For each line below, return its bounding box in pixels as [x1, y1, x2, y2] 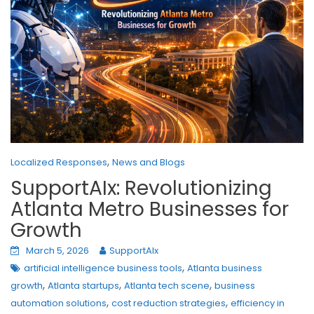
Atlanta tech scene [124, 278, 210, 292]
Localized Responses [11, 155, 107, 169]
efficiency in [231, 296, 285, 310]
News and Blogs [112, 155, 185, 169]
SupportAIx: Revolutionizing [11, 174, 272, 202]
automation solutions [11, 296, 107, 310]
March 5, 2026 [26, 243, 89, 257]
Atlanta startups [48, 278, 119, 292]
